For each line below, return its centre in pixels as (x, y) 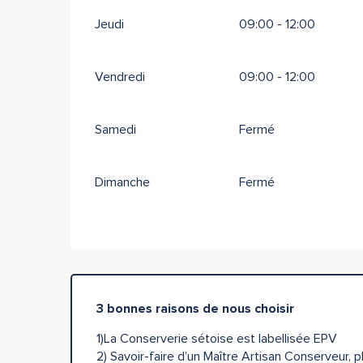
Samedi (116, 130)
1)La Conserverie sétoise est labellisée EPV (217, 339)
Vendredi (120, 77)
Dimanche (123, 183)
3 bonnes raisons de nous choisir (196, 309)
